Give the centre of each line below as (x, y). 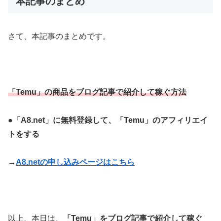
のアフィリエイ (180, 120)
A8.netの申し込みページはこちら (75, 162)
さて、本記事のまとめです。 (59, 36)
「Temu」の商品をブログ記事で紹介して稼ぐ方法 (97, 92)
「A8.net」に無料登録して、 (64, 120)
